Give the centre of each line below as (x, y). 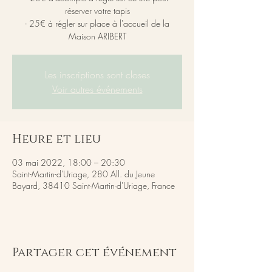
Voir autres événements (97, 89)
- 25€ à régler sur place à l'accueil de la (97, 23)
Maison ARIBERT (97, 36)
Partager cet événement (94, 253)
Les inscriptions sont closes (97, 75)
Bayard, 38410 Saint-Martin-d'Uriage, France (93, 185)
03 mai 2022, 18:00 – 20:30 (69, 162)
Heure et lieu (56, 139)
